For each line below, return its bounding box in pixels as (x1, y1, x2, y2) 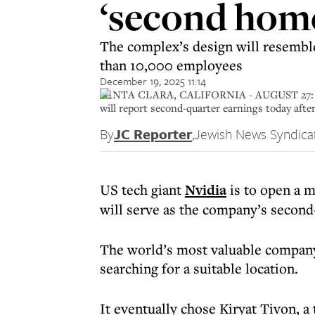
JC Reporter (114, 124, 192, 144)
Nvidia (185, 180, 226, 200)
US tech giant (100, 180, 185, 199)
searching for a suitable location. (100, 259, 298, 278)
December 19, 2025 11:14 (100, 73, 206, 89)
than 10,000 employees (100, 56, 243, 75)
